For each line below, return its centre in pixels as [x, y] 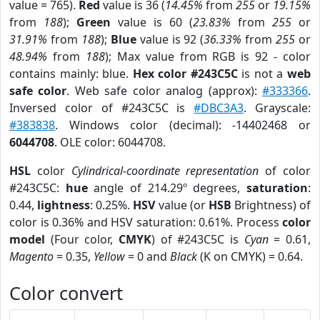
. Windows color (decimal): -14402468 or [183, 125]
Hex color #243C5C [185, 74]
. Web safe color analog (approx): [165, 91]
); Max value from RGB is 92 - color [208, 56]
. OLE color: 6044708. [110, 142]
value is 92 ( [170, 39]
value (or [182, 205]
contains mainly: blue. [71, 74]
